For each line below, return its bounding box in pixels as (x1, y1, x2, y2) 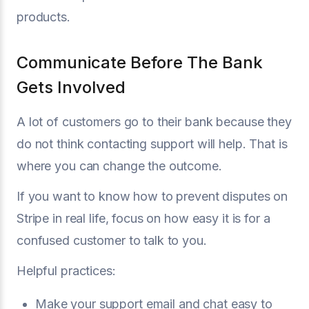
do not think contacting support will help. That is (17, 137, 288, 151)
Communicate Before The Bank (17, 52, 263, 72)
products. (17, 10, 70, 24)
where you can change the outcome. (17, 159, 222, 173)
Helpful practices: (17, 263, 116, 278)
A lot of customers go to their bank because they (17, 114, 292, 129)
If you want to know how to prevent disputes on (17, 189, 288, 203)
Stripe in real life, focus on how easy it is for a (17, 211, 270, 226)
